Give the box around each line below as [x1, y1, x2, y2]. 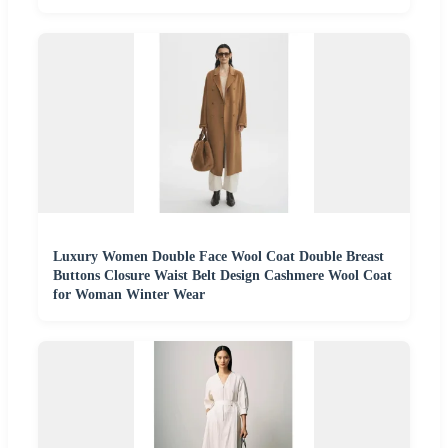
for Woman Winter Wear [53, 286, 205, 302]
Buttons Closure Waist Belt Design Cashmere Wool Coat [53, 267, 392, 283]
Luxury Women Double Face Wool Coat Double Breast [53, 248, 384, 264]
